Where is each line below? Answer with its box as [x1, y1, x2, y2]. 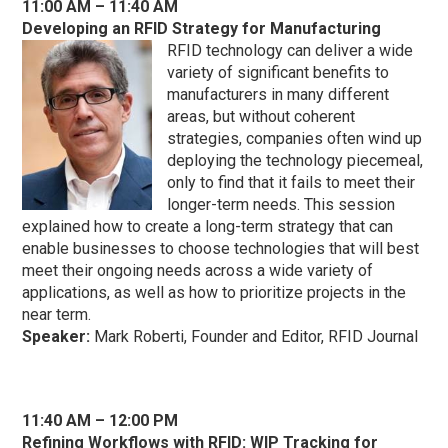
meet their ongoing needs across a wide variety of [22, 261, 374, 281]
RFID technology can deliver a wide [167, 41, 414, 61]
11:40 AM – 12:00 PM [22, 411, 179, 431]
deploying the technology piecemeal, [167, 151, 424, 171]
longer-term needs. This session [167, 195, 396, 215]
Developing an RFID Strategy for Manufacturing [22, 19, 382, 39]
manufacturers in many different [167, 85, 390, 105]
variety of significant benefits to [167, 63, 390, 83]
